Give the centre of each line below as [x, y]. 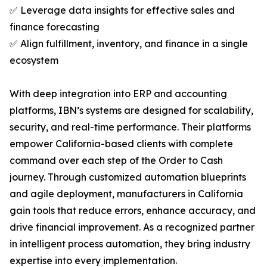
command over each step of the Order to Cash [116, 161]
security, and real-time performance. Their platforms [130, 127]
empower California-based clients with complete [121, 144]
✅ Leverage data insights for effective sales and [122, 10]
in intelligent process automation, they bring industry [130, 244]
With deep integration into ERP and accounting [118, 94]
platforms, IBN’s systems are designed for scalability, [131, 111]
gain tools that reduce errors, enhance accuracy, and [133, 211]
